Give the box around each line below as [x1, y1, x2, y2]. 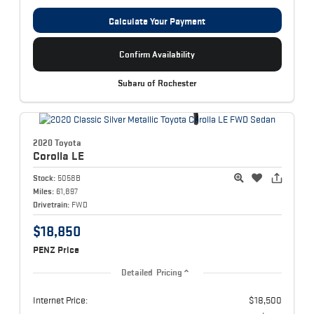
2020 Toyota [32, 137, 81, 149]
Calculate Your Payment [109, 15, 205, 27]
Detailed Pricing [121, 268, 183, 278]
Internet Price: [32, 294, 88, 306]
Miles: [32, 186, 54, 196]
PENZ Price [32, 245, 79, 256]
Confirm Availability [119, 48, 195, 60]
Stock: [32, 173, 55, 183]
